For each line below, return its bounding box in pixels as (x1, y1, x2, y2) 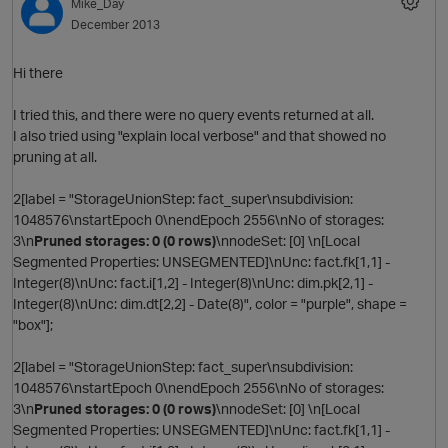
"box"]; (13, 316, 53, 334)
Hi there (13, 64, 63, 82)
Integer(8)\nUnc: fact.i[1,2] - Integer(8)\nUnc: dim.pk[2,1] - (13, 274, 373, 292)
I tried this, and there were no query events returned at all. (13, 106, 374, 124)
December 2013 (71, 17, 160, 33)
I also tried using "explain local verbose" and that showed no (13, 127, 386, 145)
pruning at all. (13, 148, 97, 166)
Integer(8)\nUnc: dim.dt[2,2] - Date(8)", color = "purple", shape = (13, 295, 407, 313)
